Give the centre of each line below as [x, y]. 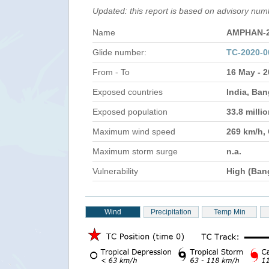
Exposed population [130, 112]
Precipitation [171, 212]
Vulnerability [115, 171]
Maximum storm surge [135, 151]
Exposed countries [128, 92]
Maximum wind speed [134, 131]
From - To [111, 72]
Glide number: [119, 52]
